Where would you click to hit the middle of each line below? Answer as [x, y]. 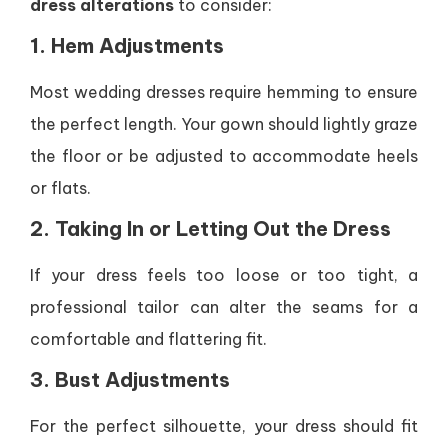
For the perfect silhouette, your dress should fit [224, 426]
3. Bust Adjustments [130, 379]
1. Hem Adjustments [127, 45]
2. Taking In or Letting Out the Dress [210, 228]
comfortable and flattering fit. [148, 339]
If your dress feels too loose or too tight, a [224, 275]
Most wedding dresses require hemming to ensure [224, 92]
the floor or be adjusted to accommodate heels [224, 156]
